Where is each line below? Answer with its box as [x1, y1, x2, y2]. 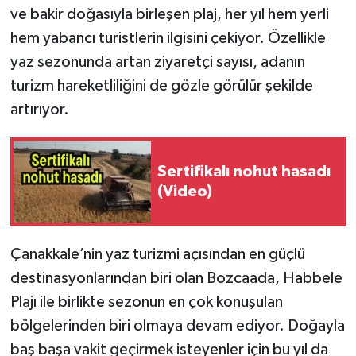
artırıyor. [10, 102, 69, 118]
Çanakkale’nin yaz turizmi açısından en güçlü [10, 246, 305, 263]
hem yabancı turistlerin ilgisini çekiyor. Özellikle [10, 30, 326, 47]
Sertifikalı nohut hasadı [157, 164, 331, 180]
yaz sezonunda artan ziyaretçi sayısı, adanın [10, 54, 305, 71]
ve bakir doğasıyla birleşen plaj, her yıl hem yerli [10, 6, 329, 23]
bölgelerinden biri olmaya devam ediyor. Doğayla [10, 318, 345, 335]
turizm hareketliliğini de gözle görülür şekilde [10, 78, 313, 95]
